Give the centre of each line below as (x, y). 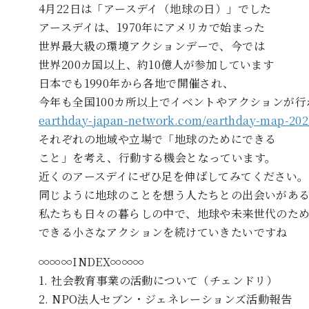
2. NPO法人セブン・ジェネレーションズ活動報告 (165, 299)
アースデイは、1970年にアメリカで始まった (152, 27)
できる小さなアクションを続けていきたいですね (163, 232)
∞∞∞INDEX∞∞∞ (92, 261)
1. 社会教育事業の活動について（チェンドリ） (158, 280)
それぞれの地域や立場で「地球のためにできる (158, 139)
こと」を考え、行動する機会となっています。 (158, 157)
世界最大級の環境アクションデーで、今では (152, 46)
